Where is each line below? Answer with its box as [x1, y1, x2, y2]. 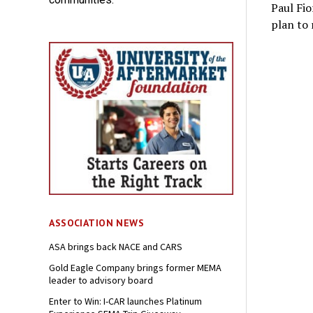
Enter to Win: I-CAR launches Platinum [49, 295, 203, 308]
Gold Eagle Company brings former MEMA [49, 261, 222, 275]
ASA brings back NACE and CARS [49, 240, 183, 254]
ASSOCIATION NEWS [49, 217, 145, 230]
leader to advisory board [49, 274, 154, 287]
